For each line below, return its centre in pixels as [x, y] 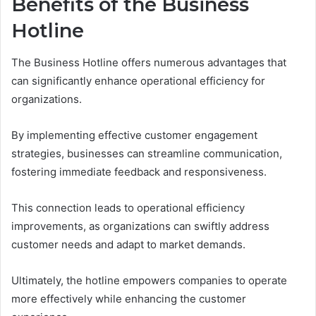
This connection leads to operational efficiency [128, 207]
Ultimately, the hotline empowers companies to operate [149, 280]
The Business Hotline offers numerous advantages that [149, 62]
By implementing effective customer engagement [134, 135]
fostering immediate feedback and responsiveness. [139, 171]
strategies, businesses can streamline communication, [147, 153]
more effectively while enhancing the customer [129, 298]
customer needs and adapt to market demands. [128, 244]
